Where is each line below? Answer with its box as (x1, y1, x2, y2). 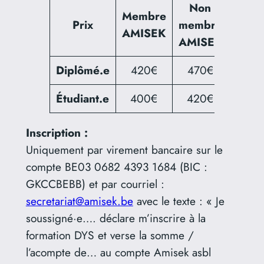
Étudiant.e (56, 90, 110, 107)
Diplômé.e (55, 61, 110, 78)
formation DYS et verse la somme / (25, 226, 194, 243)
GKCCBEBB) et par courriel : (25, 175, 164, 192)
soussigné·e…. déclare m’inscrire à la (25, 209, 206, 226)
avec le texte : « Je (133, 192, 225, 209)
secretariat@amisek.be (25, 192, 133, 209)
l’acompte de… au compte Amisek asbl (25, 243, 211, 260)
